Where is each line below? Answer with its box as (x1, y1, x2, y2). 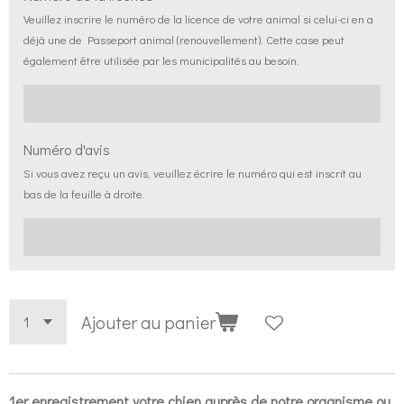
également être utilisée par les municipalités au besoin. (23, 52, 299, 68)
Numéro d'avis (23, 140, 110, 159)
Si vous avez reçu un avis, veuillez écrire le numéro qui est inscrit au (23, 165, 362, 180)
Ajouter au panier (81, 310, 216, 334)
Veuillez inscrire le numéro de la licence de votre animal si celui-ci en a (23, 11, 373, 26)
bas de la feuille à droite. (23, 186, 145, 201)
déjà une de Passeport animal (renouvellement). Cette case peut (23, 32, 344, 47)
